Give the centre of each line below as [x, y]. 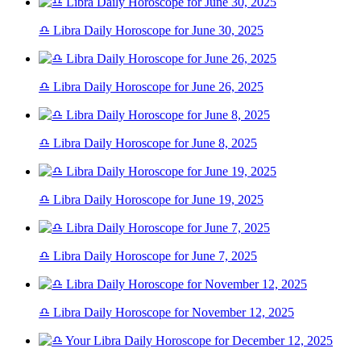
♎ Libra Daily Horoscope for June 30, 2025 [151, 31]
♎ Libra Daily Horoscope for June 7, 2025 [148, 256]
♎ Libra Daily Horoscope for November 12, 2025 [166, 313]
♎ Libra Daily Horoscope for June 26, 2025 [151, 87]
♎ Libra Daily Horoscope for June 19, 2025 [151, 200]
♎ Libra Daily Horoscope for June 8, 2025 [148, 143]
